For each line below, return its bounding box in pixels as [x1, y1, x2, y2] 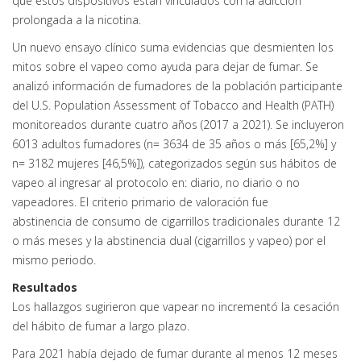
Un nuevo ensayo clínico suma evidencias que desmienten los [12, 39, 334, 55]
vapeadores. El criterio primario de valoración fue [12, 194, 268, 210]
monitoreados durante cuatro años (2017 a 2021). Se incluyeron [12, 117, 344, 132]
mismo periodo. [12, 252, 96, 268]
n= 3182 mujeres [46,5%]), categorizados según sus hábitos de [12, 156, 337, 171]
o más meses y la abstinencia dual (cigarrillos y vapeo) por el [12, 233, 326, 248]
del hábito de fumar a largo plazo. [12, 318, 189, 334]
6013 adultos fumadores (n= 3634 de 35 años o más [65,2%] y [12, 136, 336, 151]
